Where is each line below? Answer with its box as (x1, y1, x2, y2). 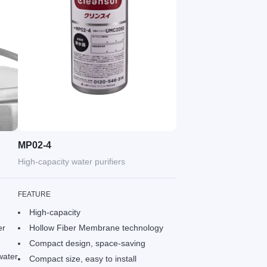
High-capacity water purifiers (17, 156, 125, 166)
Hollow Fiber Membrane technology (29, 222, 163, 232)
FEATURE (17, 190, 51, 198)
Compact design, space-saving (29, 238, 145, 248)
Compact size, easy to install (29, 253, 136, 263)
